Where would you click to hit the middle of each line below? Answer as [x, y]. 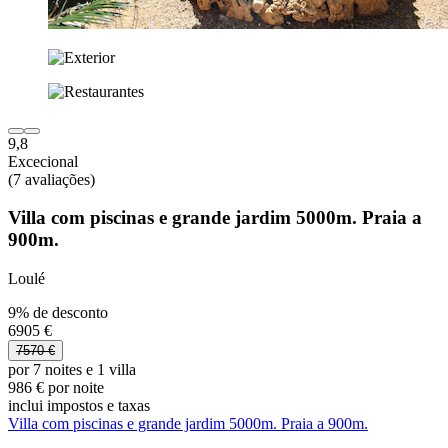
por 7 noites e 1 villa [72, 370]
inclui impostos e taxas [79, 406]
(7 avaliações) [51, 179]
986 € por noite [56, 388]
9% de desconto [58, 313]
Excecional [43, 161]
